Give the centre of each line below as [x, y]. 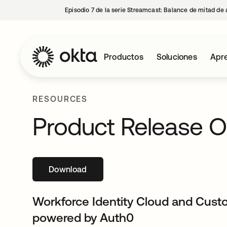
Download [68, 169]
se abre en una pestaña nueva [126, 169]
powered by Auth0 [83, 218]
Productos [124, 57]
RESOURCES [60, 99]
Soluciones [177, 57]
